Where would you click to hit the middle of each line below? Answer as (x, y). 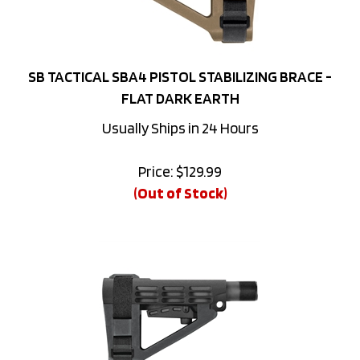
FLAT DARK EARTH (180, 77)
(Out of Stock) (180, 172)
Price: (156, 150)
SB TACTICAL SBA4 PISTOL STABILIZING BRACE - (180, 55)
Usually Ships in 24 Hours (180, 106)
